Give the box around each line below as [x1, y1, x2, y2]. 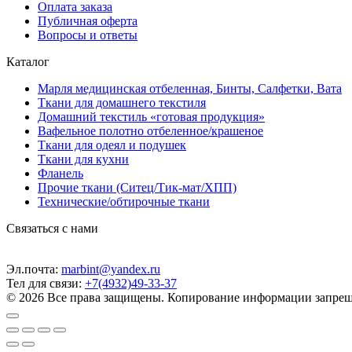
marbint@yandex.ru [61, 262, 160, 276]
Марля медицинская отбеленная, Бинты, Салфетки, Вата [38, 81, 342, 95]
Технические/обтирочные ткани [38, 194, 210, 208]
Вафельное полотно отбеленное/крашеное [38, 123, 263, 137]
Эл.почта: [6, 262, 61, 276]
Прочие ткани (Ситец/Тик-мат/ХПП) [38, 180, 236, 194]
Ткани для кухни [38, 152, 129, 166]
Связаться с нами [6, 221, 98, 235]
